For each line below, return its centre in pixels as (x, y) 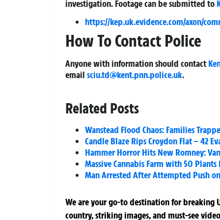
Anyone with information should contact (137, 64)
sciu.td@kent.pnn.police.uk (135, 75)
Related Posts (102, 109)
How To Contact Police (133, 41)
